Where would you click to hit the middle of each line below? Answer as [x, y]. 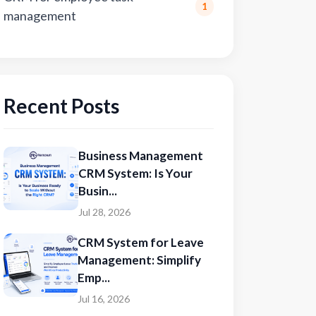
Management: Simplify [139, 260]
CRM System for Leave [140, 242]
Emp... [93, 278]
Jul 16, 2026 [103, 299]
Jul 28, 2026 [104, 212]
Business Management [140, 156]
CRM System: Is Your [135, 173]
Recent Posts [61, 106]
